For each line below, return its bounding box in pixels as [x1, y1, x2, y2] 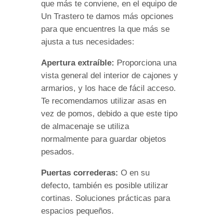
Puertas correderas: [41, 168, 121, 177]
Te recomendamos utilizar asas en [41, 96, 166, 106]
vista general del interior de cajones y [41, 70, 178, 80]
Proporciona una [117, 58, 176, 67]
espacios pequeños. [41, 206, 114, 216]
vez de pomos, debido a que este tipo [41, 109, 177, 118]
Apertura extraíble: [41, 58, 117, 67]
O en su [121, 168, 150, 177]
